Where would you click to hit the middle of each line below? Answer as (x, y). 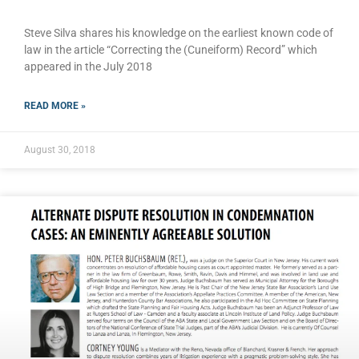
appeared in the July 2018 (88, 66)
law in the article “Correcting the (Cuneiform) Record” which (171, 49)
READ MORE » (55, 105)
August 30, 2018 (60, 149)
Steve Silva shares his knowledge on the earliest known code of (179, 32)
